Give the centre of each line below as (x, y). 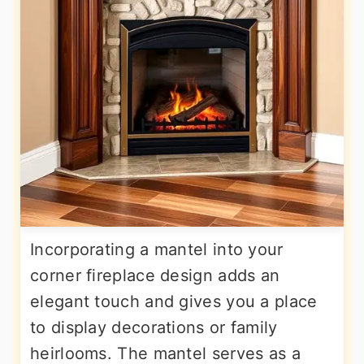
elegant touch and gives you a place (174, 302)
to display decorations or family (154, 328)
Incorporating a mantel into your (157, 250)
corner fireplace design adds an (155, 276)
